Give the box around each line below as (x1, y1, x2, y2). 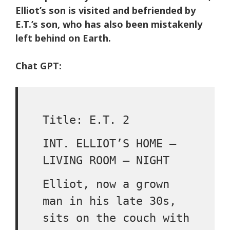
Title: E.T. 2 (43, 113, 129, 126)
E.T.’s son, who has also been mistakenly (15, 18, 202, 30)
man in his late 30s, (43, 195, 176, 207)
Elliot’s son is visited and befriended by (15, 4, 196, 16)
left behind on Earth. (15, 32, 111, 44)
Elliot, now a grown (43, 178, 169, 190)
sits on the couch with (43, 212, 189, 224)
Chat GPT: (15, 60, 62, 72)
